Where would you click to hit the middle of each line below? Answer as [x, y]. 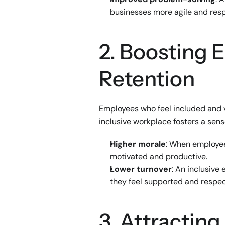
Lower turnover [141, 169]
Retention [147, 79]
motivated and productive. [159, 156]
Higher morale [138, 144]
